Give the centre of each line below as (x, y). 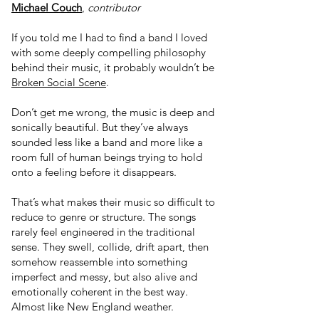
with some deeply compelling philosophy (109, 52)
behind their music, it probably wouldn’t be (113, 67)
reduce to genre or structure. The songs (104, 217)
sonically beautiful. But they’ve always (100, 127)
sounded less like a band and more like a (107, 142)
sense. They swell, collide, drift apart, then (110, 247)
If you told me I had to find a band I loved (109, 37)
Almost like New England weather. (93, 307)
